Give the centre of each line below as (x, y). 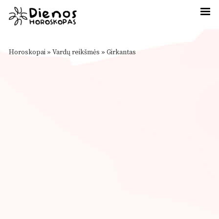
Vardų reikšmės (76, 52)
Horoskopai (27, 52)
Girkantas (121, 52)
